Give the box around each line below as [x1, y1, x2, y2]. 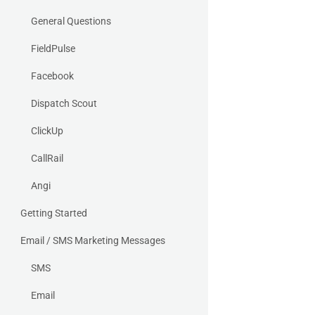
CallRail [31, 153, 63, 164]
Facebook [31, 70, 74, 82]
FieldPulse [31, 43, 75, 54]
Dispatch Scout [31, 98, 97, 109]
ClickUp [31, 125, 63, 136]
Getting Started [20, 207, 87, 219]
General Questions [31, 15, 111, 27]
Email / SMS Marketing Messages [20, 235, 165, 246]
